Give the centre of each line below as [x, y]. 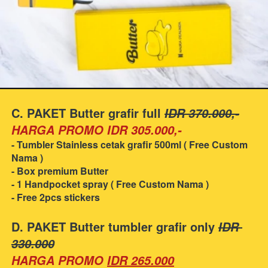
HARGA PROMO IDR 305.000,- [97, 130]
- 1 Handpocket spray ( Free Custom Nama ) [110, 184]
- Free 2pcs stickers [56, 197]
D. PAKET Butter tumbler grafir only [115, 227]
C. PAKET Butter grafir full [88, 113]
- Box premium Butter [60, 171]
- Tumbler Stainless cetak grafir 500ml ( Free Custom [130, 145]
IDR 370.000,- [202, 113]
